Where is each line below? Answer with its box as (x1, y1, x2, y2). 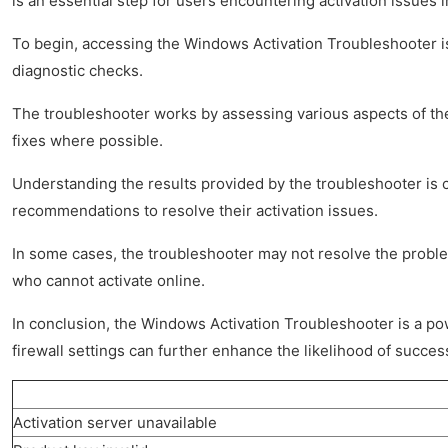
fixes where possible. (12, 131, 163, 151)
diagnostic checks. (12, 61, 143, 81)
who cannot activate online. (12, 271, 205, 291)
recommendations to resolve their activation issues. (12, 201, 378, 221)
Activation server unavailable (13, 413, 217, 433)
